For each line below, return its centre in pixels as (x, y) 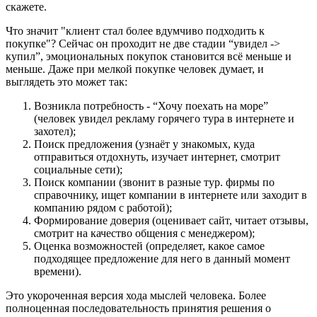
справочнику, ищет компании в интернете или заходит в (171, 195)
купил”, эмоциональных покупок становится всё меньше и (149, 57)
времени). (58, 272)
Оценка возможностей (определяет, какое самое (149, 246)
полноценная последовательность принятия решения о (138, 309)
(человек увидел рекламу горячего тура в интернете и (164, 119)
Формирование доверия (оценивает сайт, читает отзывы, (171, 221)
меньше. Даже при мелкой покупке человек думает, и (135, 69)
